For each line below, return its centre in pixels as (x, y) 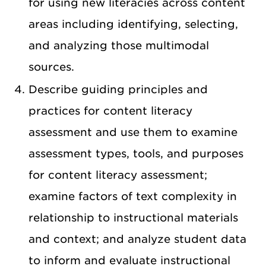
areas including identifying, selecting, (133, 24)
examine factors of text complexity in (133, 196)
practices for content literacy (110, 111)
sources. (51, 67)
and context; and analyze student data (137, 239)
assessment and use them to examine (133, 132)
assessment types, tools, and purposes (136, 153)
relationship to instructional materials (133, 218)
